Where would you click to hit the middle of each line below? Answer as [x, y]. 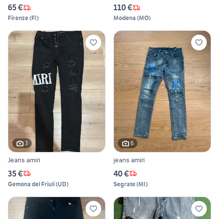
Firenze [18, 18]
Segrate [124, 184]
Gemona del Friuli [31, 184]
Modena [125, 18]
